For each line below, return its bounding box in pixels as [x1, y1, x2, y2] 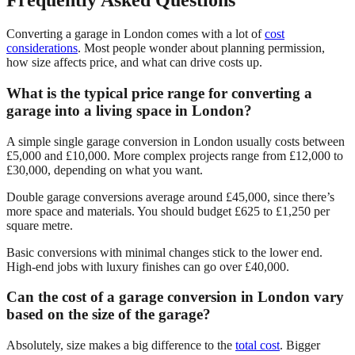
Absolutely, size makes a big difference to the [6, 338, 235, 353]
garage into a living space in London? [6, 101, 252, 119]
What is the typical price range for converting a [6, 84, 312, 101]
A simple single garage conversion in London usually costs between [6, 134, 345, 148]
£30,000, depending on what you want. [6, 162, 203, 177]
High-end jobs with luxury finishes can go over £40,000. [6, 259, 289, 273]
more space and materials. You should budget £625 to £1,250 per [6, 204, 330, 218]
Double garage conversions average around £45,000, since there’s [6, 189, 334, 204]
